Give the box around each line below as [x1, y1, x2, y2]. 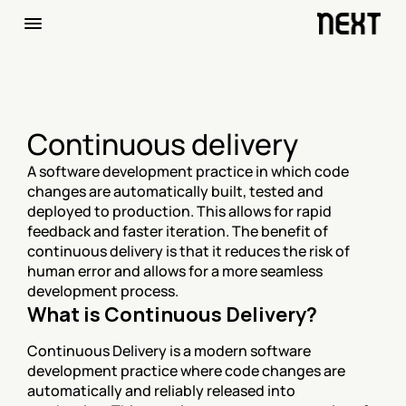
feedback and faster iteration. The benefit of [27, 221, 328, 241]
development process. [27, 281, 179, 301]
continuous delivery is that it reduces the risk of [27, 241, 350, 261]
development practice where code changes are [27, 361, 345, 381]
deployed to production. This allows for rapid [27, 201, 332, 221]
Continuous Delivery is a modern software [27, 341, 311, 361]
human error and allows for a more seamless [27, 261, 323, 281]
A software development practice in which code [27, 161, 349, 181]
